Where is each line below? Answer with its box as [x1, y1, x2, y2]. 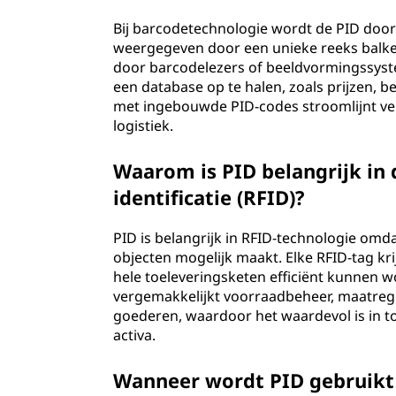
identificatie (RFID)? [113, 184, 306, 210]
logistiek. [113, 116, 174, 135]
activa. [113, 325, 156, 345]
